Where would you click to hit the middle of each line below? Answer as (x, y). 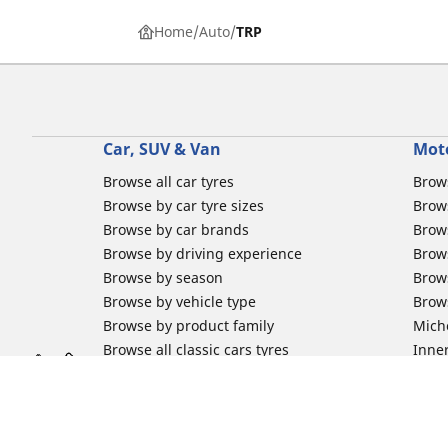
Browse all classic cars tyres (195, 350)
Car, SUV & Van (161, 149)
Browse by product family (188, 326)
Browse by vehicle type (179, 302)
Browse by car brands (175, 230)
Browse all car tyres (168, 182)
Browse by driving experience (202, 254)
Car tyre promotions (169, 398)
